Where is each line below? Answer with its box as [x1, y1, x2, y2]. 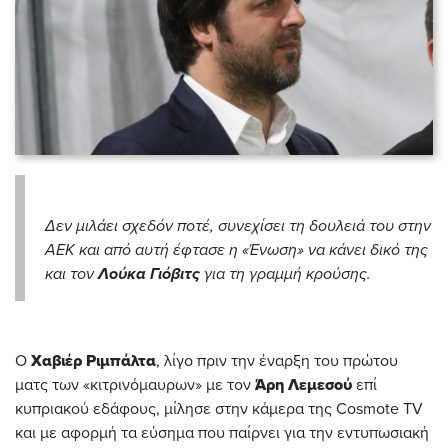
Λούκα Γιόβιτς [98, 264, 200, 285]
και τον [45, 264, 98, 285]
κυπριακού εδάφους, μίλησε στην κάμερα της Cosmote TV [15, 399, 423, 420]
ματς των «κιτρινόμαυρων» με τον [15, 375, 255, 396]
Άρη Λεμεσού [255, 375, 352, 396]
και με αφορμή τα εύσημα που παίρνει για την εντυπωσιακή [15, 423, 429, 444]
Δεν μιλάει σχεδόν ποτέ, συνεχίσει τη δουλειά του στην [45, 216, 431, 237]
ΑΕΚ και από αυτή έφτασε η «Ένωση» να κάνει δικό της [45, 240, 428, 261]
